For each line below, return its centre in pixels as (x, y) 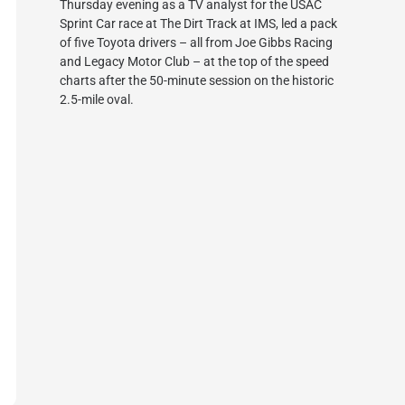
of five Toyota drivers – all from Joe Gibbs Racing (196, 42)
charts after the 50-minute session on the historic (196, 80)
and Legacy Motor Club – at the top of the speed (194, 61)
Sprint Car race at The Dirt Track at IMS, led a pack (198, 23)
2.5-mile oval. (96, 99)
